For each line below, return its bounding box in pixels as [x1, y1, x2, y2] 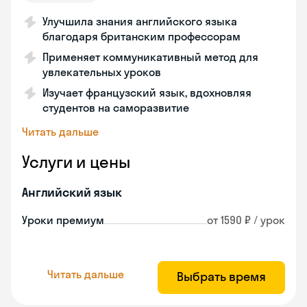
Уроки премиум [22, 213, 104, 227]
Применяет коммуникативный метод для [42, 50, 258, 64]
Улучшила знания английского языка [42, 14, 237, 28]
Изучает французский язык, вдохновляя [42, 86, 251, 99]
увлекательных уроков [42, 65, 161, 79]
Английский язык [22, 184, 122, 200]
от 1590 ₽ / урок [207, 213, 285, 227]
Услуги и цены [22, 151, 130, 172]
